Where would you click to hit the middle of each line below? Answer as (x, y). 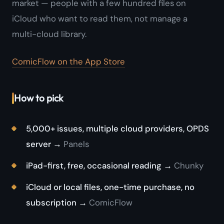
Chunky (188, 166)
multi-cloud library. (49, 34)
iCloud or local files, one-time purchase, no (110, 187)
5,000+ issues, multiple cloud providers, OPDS (117, 129)
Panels (75, 144)
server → (44, 144)
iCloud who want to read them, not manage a (100, 19)
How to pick (39, 98)
